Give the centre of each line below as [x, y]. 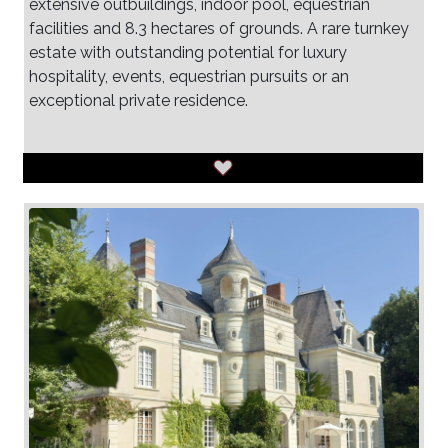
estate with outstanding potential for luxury [188, 52]
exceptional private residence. [138, 100]
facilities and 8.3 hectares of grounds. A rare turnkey [219, 28]
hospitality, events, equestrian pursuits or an [189, 76]
